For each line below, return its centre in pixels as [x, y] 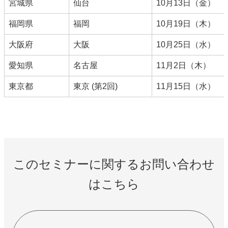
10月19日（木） [186, 24]
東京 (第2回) [95, 86]
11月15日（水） [186, 86]
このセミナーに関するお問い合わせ [114, 164]
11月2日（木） [183, 65]
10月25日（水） [186, 45]
